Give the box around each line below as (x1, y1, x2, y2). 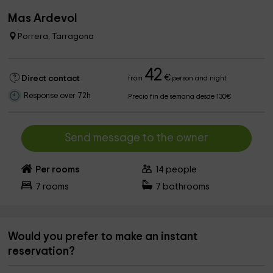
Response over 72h (24, 92, 91, 100)
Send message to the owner (64, 132, 208, 144)
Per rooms (35, 165, 80, 174)
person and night (170, 75, 227, 82)
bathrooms (161, 182, 210, 191)
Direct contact (21, 74, 80, 83)
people (164, 165, 197, 174)
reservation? (8, 246, 76, 257)
